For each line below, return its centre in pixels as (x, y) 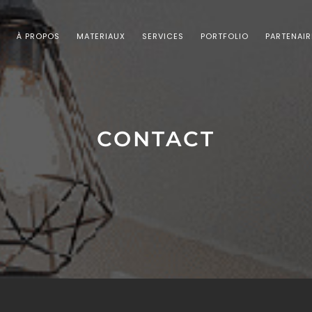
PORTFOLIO (225, 36)
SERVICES (163, 36)
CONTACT (156, 139)
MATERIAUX (101, 36)
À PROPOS (38, 36)
